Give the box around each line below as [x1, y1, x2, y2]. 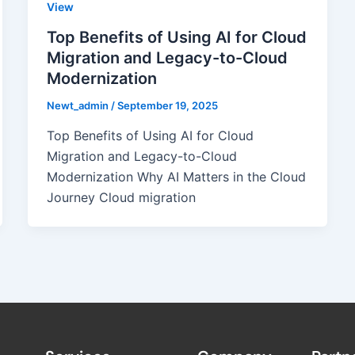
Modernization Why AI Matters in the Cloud [46, 168, 306, 185]
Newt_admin [46, 99, 111, 113]
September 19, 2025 [116, 99, 218, 113]
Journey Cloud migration [46, 189, 196, 205]
